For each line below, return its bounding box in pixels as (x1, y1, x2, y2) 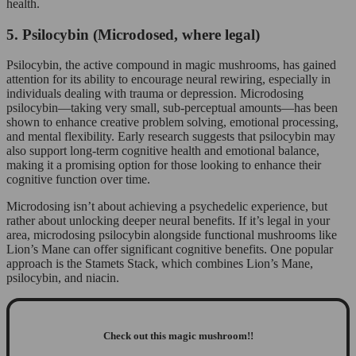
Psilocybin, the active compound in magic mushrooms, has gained (6, 58, 336, 72)
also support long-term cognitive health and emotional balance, (6, 144, 319, 158)
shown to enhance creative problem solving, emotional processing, (6, 115, 339, 130)
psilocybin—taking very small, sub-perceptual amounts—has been (6, 101, 338, 115)
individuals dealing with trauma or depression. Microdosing (6, 87, 304, 101)
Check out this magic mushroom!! (103, 330, 253, 342)
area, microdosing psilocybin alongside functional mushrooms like (6, 228, 337, 242)
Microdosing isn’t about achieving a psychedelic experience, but (6, 199, 327, 214)
